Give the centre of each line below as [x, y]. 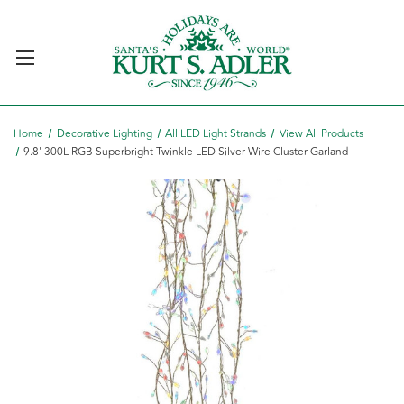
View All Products [322, 134]
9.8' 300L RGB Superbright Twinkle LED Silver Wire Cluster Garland [186, 152]
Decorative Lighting [104, 134]
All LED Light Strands [216, 134]
